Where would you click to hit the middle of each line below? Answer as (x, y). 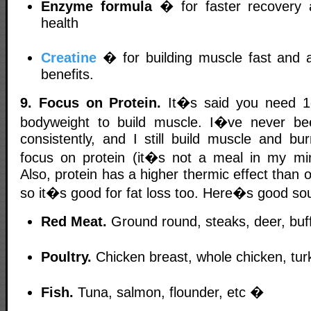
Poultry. (66, 257)
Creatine (69, 58)
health (60, 23)
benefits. (67, 75)
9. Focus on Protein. (91, 102)
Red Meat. (74, 221)
